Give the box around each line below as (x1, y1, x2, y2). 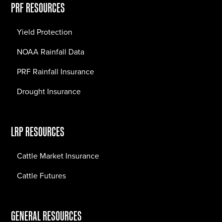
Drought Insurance (17, 86, 81, 98)
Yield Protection (17, 26, 73, 38)
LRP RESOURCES (11, 124, 65, 140)
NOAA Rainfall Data (17, 46, 85, 58)
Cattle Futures (17, 170, 66, 182)
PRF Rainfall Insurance (17, 66, 95, 78)
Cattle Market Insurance (17, 150, 100, 162)
